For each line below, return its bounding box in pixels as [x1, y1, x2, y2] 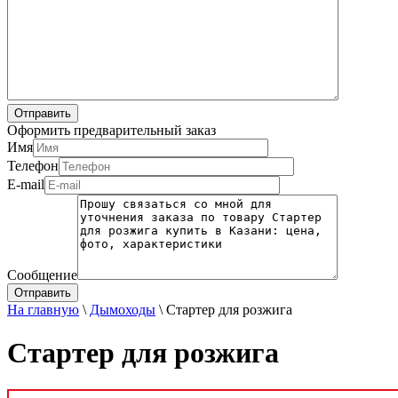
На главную [7, 302, 79, 317]
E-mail [7, 177, 44, 192]
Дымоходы [90, 302, 155, 317]
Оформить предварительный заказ [7, 123, 216, 138]
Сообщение [7, 267, 77, 283]
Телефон [7, 158, 59, 173]
